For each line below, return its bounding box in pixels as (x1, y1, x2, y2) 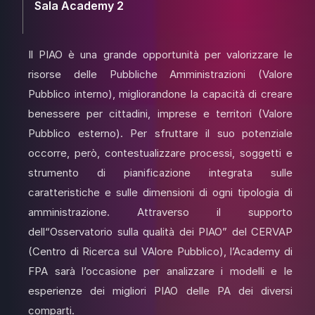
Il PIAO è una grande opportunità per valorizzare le (28, 48, 292, 61)
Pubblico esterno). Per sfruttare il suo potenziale (28, 127, 292, 140)
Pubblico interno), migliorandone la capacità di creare (28, 87, 292, 101)
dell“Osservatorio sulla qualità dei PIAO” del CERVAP (28, 225, 292, 238)
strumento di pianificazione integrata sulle (28, 166, 292, 179)
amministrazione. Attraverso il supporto (28, 205, 292, 219)
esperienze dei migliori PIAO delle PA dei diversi (28, 284, 292, 297)
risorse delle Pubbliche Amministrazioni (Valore (28, 67, 292, 81)
